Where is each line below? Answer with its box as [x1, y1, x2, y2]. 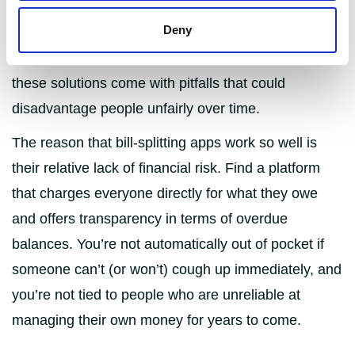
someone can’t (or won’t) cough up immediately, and [12, 261, 342, 277]
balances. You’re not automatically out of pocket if [12, 236, 324, 252]
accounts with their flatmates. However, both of [12, 50, 307, 66]
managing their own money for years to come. [12, 312, 301, 328]
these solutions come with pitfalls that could [12, 75, 285, 91]
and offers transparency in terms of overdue [12, 211, 288, 227]
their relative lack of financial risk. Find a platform [12, 160, 320, 176]
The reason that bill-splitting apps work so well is [12, 135, 317, 151]
